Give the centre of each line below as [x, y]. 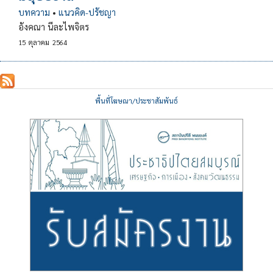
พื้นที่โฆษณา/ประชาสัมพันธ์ [136, 101]
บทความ [34, 12]
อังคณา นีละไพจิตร [54, 27]
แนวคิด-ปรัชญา [87, 12]
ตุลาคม [39, 42]
